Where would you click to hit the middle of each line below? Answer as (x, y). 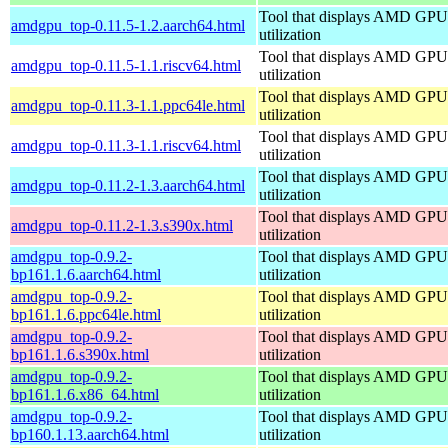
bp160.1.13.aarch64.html (90, 434)
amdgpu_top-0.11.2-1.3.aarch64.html (128, 185)
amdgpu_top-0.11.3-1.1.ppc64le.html (128, 105)
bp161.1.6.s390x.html (80, 354)
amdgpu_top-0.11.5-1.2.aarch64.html (128, 25)
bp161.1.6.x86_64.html (85, 394)
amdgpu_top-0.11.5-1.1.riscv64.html (126, 65)
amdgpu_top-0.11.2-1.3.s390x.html (122, 225)
